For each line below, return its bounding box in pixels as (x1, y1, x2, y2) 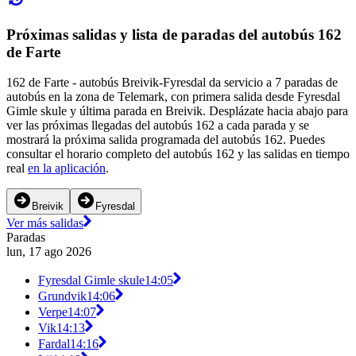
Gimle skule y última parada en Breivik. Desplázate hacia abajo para (6, 104, 348, 118)
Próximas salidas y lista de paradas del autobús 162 (6, 25, 342, 43)
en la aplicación (28, 161, 106, 176)
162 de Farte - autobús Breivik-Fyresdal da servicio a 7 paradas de (6, 75, 338, 90)
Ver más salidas (6, 216, 83, 230)
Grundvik (38, 289, 87, 304)
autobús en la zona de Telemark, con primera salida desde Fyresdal (6, 90, 340, 104)
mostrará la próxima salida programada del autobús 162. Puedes (6, 133, 325, 147)
